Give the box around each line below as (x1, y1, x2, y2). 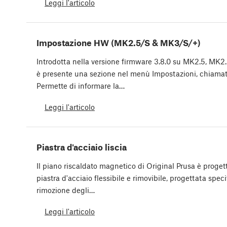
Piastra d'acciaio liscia (36, 142, 127, 153)
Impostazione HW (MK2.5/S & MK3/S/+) (36, 37, 201, 48)
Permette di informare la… (36, 81, 125, 91)
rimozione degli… (36, 185, 95, 195)
